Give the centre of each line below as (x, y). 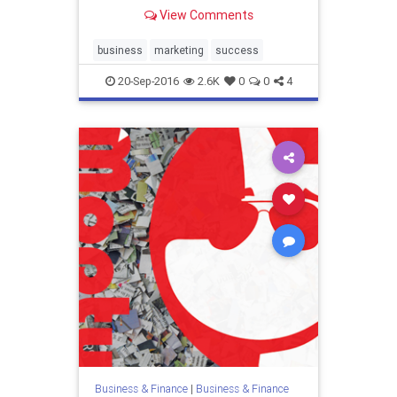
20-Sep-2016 (147, 81)
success (237, 50)
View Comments (205, 15)
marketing (179, 50)
